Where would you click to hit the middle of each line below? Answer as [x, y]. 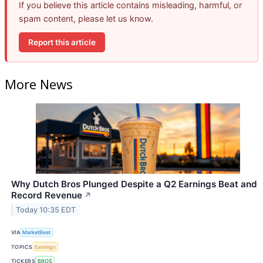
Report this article [62, 42]
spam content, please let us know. [86, 19]
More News [39, 84]
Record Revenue [47, 195]
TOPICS [22, 247]
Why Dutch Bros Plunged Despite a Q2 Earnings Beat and [134, 184]
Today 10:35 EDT [46, 210]
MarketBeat [37, 232]
